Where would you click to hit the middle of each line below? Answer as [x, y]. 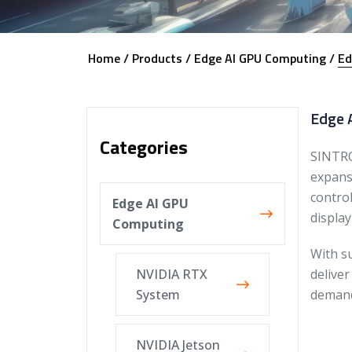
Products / [161, 58]
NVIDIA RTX [171, 274]
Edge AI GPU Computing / [264, 58]
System [158, 295]
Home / [108, 58]
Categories [143, 147]
